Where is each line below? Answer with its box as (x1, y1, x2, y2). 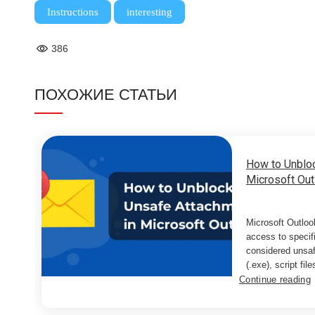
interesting (126, 6, 172, 18)
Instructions (46, 6, 98, 18)
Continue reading (239, 274, 311, 285)
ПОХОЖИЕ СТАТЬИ (34, 84, 177, 106)
